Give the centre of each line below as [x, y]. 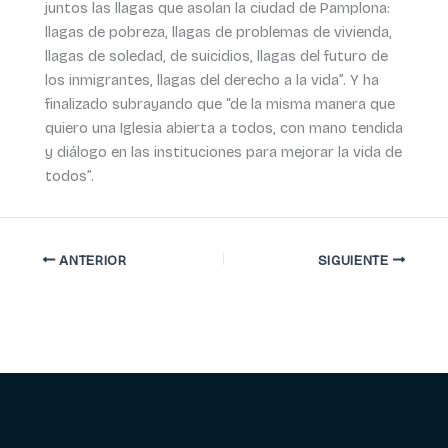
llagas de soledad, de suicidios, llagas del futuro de [216, 56]
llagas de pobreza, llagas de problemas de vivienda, [218, 32]
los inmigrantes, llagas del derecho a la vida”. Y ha [211, 80]
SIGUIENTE [355, 260]
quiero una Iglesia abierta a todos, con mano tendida [223, 128]
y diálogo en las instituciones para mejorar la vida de [223, 152]
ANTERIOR [91, 260]
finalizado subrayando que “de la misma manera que [219, 104]
